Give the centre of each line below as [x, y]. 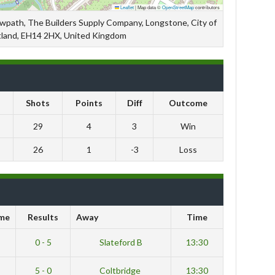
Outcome [188, 103]
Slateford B [120, 242]
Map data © [149, 7]
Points [89, 103]
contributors [207, 7]
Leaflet [126, 7]
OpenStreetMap [178, 7]
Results [43, 217]
